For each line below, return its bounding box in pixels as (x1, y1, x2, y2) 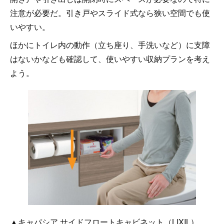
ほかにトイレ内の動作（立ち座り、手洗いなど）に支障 (10, 39, 210, 50)
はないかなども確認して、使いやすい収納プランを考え (10, 53, 210, 64)
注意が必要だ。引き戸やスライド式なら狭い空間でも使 (10, 7, 210, 18)
